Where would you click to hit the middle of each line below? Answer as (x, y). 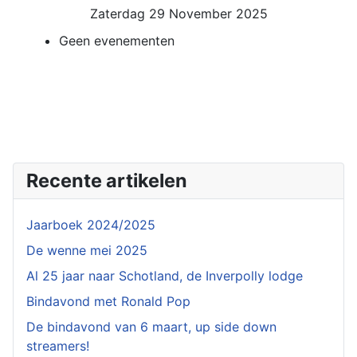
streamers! (58, 346)
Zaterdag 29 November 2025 (178, 14)
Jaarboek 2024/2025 (91, 225)
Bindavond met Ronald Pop (108, 301)
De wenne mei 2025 (87, 250)
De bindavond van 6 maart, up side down (151, 327)
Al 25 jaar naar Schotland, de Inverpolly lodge (165, 276)
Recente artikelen (107, 180)
